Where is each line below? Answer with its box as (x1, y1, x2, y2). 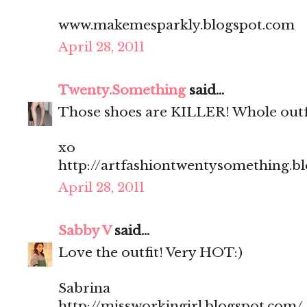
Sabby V (58, 223, 111, 239)
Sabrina (58, 280, 110, 297)
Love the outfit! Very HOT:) (58, 245, 243, 261)
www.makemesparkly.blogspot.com (58, 17, 295, 34)
